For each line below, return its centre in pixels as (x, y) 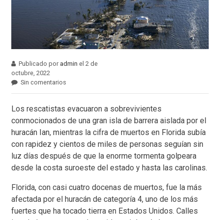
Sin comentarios (44, 82)
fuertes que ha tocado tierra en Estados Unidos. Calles (105, 211)
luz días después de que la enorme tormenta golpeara (104, 156)
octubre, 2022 (31, 73)
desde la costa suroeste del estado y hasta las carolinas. (109, 167)
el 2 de (88, 63)
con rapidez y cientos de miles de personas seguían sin (107, 144)
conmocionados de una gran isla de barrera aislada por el (109, 120)
